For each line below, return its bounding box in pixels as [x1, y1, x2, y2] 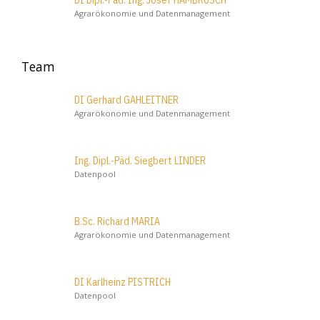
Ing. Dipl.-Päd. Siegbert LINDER [74, 154, 206, 168]
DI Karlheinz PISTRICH [74, 276, 171, 289]
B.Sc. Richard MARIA [74, 215, 160, 229]
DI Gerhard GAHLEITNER [74, 94, 179, 107]
